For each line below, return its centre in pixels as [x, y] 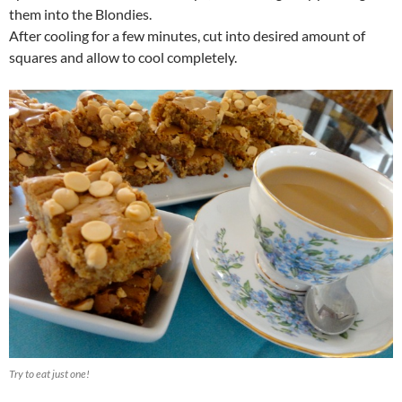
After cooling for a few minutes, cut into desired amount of [187, 36]
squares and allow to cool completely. [123, 57]
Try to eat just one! [49, 374]
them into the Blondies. [80, 14]
